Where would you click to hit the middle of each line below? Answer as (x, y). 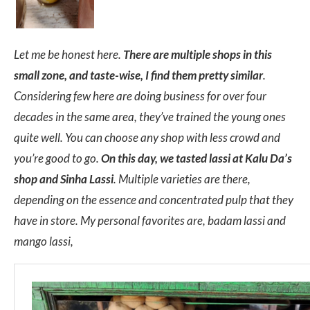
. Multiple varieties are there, (182, 179)
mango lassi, (45, 241)
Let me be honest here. (69, 54)
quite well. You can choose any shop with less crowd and (147, 137)
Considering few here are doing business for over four (140, 95)
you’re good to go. (57, 158)
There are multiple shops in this (198, 54)
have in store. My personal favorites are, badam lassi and (150, 220)
